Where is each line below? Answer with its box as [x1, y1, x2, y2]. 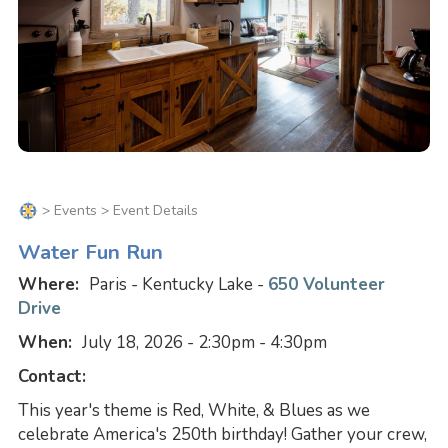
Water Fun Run [17, 238, 163, 267]
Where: [17, 273, 89, 297]
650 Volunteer [267, 273, 385, 297]
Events [53, 200, 97, 220]
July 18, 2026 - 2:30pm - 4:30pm [81, 331, 327, 355]
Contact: [17, 365, 91, 389]
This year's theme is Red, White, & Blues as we [17, 399, 370, 423]
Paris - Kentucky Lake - [88, 273, 268, 297]
